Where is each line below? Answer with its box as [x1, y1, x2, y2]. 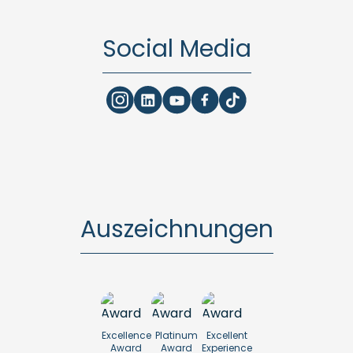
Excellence [101, 329, 151, 342]
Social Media [102, 32, 251, 65]
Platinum [155, 329, 198, 342]
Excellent [206, 329, 247, 342]
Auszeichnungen [80, 213, 273, 246]
